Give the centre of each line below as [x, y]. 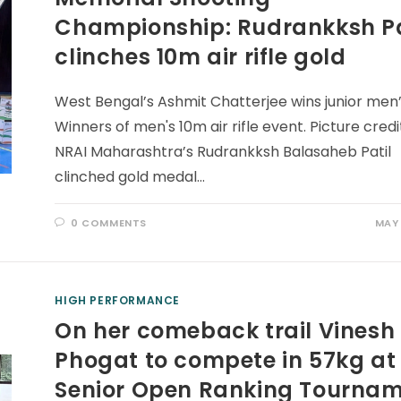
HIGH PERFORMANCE [118, 300]
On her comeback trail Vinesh [225, 331]
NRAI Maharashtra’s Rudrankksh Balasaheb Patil [223, 152]
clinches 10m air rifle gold [200, 57]
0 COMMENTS [109, 223]
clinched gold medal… [130, 177]
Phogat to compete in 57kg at [226, 360]
